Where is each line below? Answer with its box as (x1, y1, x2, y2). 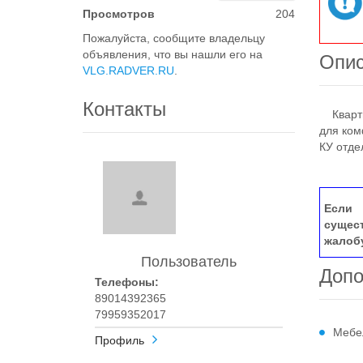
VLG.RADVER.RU (83, 64, 174, 77)
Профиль (95, 334, 144, 347)
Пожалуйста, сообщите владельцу (83, 32, 265, 45)
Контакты (83, 98, 166, 120)
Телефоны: (95, 275, 159, 288)
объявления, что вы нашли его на (83, 48, 263, 61)
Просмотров (83, 7, 155, 20)
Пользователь (141, 254, 237, 270)
